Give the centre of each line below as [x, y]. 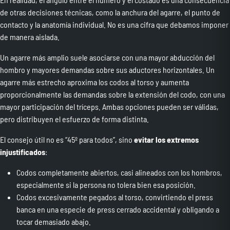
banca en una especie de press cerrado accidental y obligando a [118, 209]
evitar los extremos [166, 140]
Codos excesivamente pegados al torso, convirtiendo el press [115, 197]
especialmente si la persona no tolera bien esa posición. [106, 185]
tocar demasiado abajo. [54, 222]
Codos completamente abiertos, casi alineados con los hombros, [119, 172]
